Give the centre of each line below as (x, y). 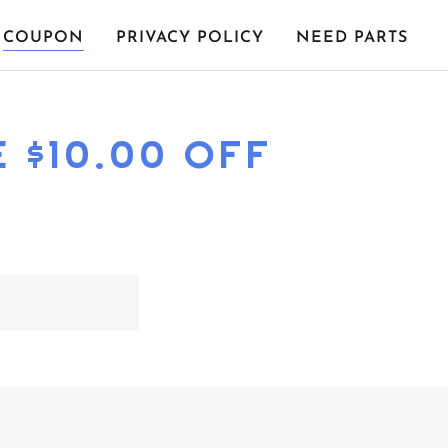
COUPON (43, 37)
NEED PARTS (351, 37)
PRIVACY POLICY (189, 37)
